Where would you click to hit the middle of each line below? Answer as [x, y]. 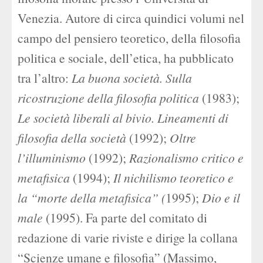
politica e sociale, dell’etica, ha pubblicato [126, 58]
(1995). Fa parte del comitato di [125, 218]
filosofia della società [72, 138]
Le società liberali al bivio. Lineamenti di [123, 118]
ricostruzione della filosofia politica [108, 98]
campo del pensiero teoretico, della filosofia [129, 38]
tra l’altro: [45, 78]
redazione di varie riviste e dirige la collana [128, 237]
